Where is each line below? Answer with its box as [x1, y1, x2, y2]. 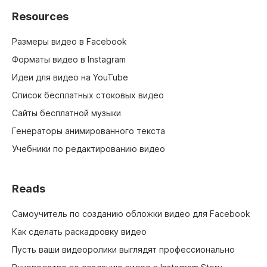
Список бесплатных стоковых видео [12, 90, 164, 101]
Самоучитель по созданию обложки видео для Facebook [12, 209, 250, 219]
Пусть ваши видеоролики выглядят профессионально [12, 244, 235, 255]
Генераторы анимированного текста [12, 126, 165, 136]
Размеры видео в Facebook [12, 36, 127, 47]
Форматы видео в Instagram [12, 54, 126, 65]
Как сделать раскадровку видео [12, 226, 147, 237]
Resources [12, 10, 69, 23]
